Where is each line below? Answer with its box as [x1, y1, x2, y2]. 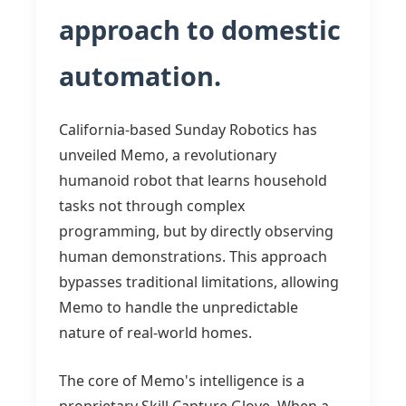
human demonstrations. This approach [59, 246, 327, 266]
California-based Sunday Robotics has [59, 120, 317, 140]
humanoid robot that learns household [59, 170, 327, 190]
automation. [59, 58, 221, 93]
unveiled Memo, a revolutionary [59, 145, 276, 165]
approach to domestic [59, 12, 341, 47]
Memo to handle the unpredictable [59, 297, 298, 317]
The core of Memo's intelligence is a [59, 371, 304, 391]
